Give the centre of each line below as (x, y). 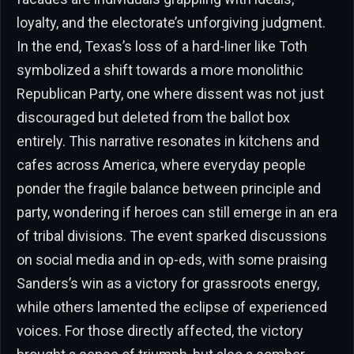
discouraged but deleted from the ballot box (153, 117)
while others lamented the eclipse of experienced (172, 307)
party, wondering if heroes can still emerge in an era (177, 212)
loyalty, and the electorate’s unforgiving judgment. (171, 22)
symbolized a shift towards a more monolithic (160, 70)
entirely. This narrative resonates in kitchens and (168, 141)
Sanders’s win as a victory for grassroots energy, (168, 283)
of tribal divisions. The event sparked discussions (172, 235)
